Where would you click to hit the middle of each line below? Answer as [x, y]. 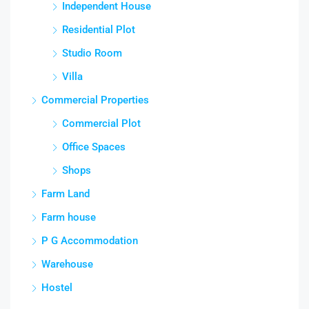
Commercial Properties [95, 100]
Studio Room [92, 53]
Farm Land [66, 193]
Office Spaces [94, 147]
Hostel [57, 287]
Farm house [69, 217]
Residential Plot [99, 29]
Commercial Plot [101, 123]
